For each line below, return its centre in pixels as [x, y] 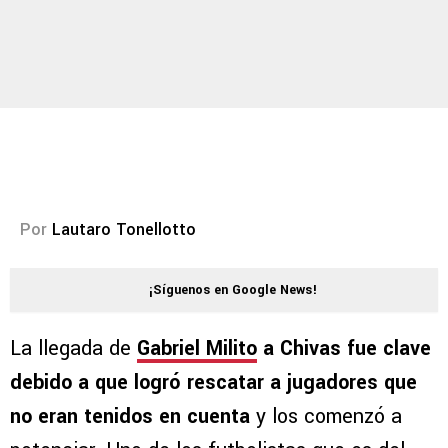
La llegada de [73, 349]
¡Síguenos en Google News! [233, 290]
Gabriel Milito [197, 349]
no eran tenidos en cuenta [133, 417]
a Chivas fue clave [344, 349]
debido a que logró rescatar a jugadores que [213, 383]
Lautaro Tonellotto [124, 230]
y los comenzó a [329, 417]
